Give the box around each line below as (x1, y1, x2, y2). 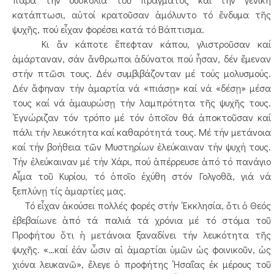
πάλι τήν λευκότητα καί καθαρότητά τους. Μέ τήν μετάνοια (12, 125, 271, 138)
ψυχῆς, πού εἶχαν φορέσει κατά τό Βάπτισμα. (12, 23, 204, 35)
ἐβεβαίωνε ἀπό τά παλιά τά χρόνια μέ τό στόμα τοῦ (12, 213, 271, 226)
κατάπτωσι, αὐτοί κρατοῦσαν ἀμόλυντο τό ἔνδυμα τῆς (12, 8, 271, 21)
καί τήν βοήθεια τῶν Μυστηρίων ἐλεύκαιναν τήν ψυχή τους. (12, 140, 271, 153)
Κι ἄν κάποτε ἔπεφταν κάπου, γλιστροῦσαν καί (12, 37, 271, 50)
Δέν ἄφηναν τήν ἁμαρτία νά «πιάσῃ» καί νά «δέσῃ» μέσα (12, 81, 271, 94)
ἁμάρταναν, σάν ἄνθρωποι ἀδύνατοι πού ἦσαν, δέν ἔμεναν (12, 52, 271, 65)
